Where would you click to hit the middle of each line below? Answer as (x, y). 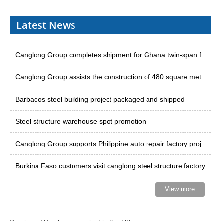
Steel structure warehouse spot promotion (81, 121)
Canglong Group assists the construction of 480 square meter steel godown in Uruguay (205, 77)
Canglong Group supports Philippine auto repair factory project (205, 144)
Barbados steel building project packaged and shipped (100, 99)
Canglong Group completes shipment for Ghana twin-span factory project (205, 55)
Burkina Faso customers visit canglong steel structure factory (110, 166)
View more (180, 189)
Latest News (46, 25)
